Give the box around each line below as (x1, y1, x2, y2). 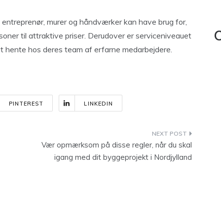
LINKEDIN (84, 100, 113, 107)
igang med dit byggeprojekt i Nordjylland (54, 152, 192, 162)
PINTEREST (8, 100, 44, 107)
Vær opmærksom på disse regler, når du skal (41, 140, 192, 149)
